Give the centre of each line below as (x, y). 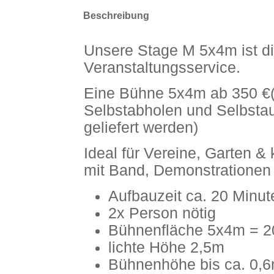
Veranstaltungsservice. (162, 68)
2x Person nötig (162, 213)
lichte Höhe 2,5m (166, 247)
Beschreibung (116, 16)
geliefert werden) (141, 128)
